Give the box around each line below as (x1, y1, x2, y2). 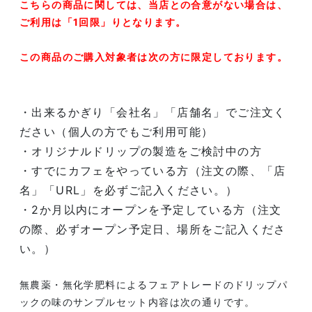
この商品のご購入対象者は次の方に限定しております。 (19, 51, 288, 63)
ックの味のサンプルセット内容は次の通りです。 (19, 296, 256, 309)
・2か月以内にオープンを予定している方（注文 (19, 203, 282, 217)
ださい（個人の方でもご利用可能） (19, 125, 214, 139)
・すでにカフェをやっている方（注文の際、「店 (19, 164, 286, 178)
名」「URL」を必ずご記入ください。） (19, 183, 238, 198)
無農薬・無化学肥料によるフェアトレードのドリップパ (19, 279, 288, 291)
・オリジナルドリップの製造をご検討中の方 (19, 144, 262, 159)
